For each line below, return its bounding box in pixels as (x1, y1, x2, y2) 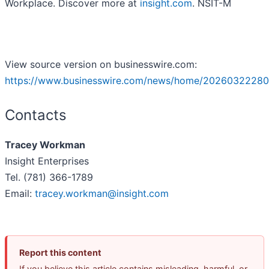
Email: (5, 187, 35, 200)
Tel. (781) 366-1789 (5, 171, 93, 184)
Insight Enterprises (5, 155, 89, 168)
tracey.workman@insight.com (35, 187, 169, 200)
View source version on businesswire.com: (5, 58, 197, 71)
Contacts (5, 106, 67, 124)
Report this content (19, 247, 101, 258)
